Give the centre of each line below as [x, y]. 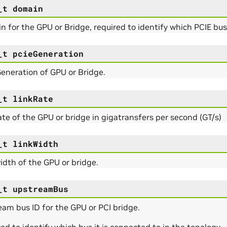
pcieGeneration [48, 53]
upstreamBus [40, 188]
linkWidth [35, 143]
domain [28, 8]
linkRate [33, 98]
